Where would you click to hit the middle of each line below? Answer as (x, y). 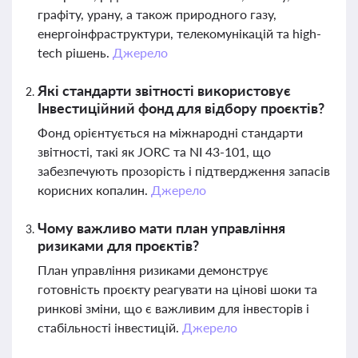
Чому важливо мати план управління (161, 228)
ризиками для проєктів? (118, 245)
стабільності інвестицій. (110, 327)
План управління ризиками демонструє (153, 270)
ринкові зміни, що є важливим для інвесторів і (173, 308)
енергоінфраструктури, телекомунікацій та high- (179, 33)
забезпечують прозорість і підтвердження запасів (184, 171)
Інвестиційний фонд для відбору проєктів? (181, 108)
